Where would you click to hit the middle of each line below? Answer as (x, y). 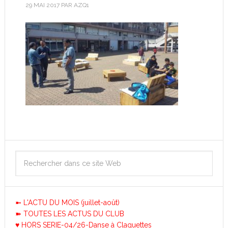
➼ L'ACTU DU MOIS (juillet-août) (67, 203)
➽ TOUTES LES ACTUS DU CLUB (69, 214)
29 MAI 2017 (42, 5)
